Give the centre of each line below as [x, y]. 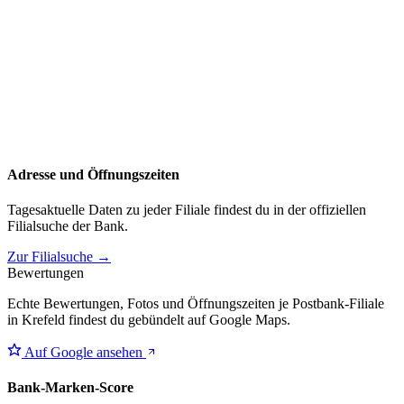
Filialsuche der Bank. [68, 226]
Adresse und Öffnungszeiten [93, 174]
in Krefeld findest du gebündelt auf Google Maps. [149, 320]
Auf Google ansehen [84, 353]
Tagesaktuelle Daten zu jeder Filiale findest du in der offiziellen [187, 210]
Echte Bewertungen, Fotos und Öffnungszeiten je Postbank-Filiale [196, 304]
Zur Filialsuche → [59, 257]
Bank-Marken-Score [70, 388]
